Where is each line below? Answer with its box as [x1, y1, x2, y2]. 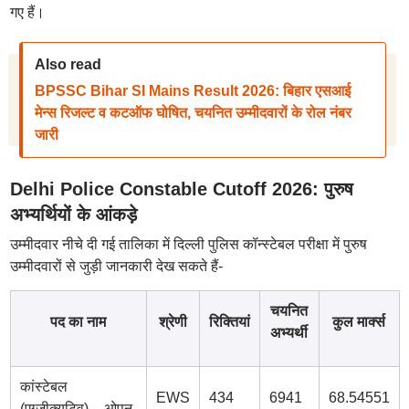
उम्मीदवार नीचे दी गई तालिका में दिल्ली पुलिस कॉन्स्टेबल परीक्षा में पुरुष [9, 236, 367, 252]
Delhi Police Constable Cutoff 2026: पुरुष [9, 179, 353, 199]
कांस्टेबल [19, 379, 68, 394]
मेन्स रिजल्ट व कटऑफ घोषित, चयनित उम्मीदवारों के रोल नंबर [34, 105, 351, 121]
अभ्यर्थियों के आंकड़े [9, 204, 137, 225]
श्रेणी [158, 314, 187, 330]
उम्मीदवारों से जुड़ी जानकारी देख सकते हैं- [9, 258, 223, 274]
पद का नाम [50, 314, 106, 330]
